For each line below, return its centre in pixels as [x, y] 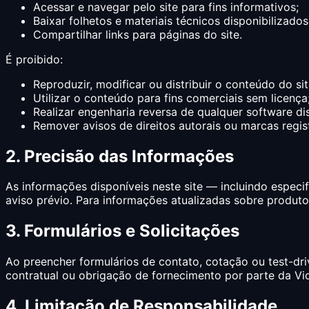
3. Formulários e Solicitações [122, 231]
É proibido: [34, 59]
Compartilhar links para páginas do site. [138, 34]
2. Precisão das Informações [120, 156]
